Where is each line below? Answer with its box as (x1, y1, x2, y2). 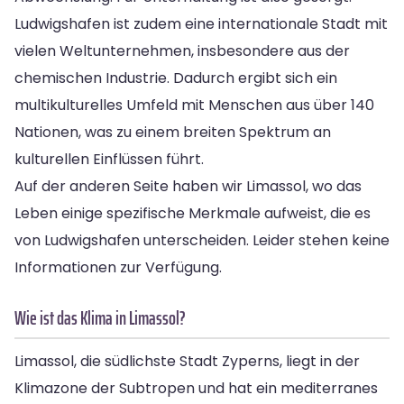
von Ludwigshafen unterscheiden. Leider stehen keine (14, 229, 390, 251)
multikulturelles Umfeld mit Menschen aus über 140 (14, 94, 374, 115)
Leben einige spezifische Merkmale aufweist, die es (14, 202, 371, 224)
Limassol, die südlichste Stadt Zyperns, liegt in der (14, 350, 360, 372)
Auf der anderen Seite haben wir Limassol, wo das (14, 175, 362, 197)
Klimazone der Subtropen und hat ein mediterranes (14, 377, 378, 399)
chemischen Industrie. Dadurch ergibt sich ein (14, 67, 337, 88)
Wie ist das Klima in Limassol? (14, 302, 186, 333)
